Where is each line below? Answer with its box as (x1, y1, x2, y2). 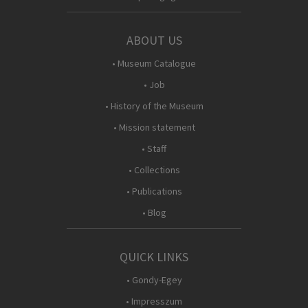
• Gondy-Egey (126, 274, 182, 286)
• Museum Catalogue (112, 57, 196, 69)
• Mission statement (113, 121, 195, 133)
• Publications (126, 185, 182, 197)
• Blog (142, 206, 166, 219)
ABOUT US (126, 32, 182, 48)
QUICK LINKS (120, 249, 188, 265)
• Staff (142, 142, 166, 155)
